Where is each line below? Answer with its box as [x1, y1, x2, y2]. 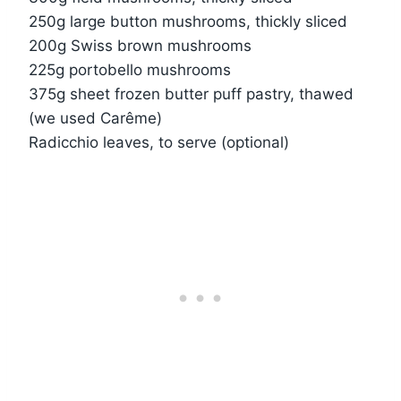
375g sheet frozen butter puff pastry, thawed [29, 84, 354, 103]
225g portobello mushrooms [29, 60, 231, 79]
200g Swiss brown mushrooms [29, 36, 252, 55]
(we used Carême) [29, 108, 162, 127]
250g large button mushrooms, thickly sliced [29, 12, 347, 30]
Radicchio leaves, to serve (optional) [29, 132, 289, 151]
